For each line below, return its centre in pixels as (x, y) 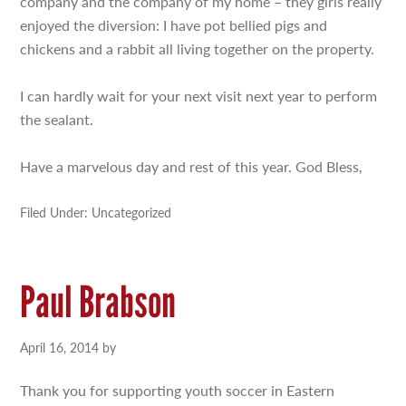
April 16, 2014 (60, 347)
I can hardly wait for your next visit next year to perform (199, 96)
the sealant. (57, 119)
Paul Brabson (98, 302)
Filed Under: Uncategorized (96, 212)
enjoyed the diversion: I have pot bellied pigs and (174, 25)
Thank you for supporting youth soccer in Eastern (178, 390)
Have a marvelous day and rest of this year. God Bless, (192, 166)
